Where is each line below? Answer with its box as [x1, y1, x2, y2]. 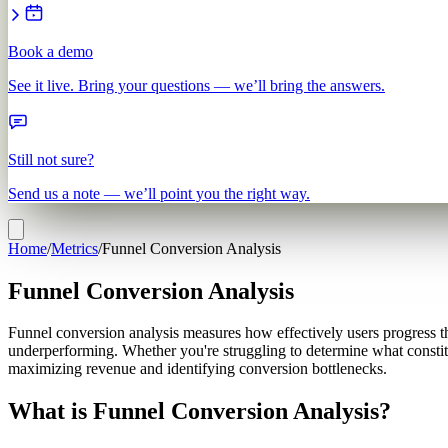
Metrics [51, 239, 98, 257]
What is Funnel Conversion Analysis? [8, 398, 391, 425]
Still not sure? [8, 150, 94, 168]
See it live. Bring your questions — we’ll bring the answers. [8, 76, 385, 94]
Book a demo [8, 42, 93, 60]
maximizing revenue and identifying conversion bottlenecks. [8, 360, 387, 378]
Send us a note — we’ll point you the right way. [8, 184, 310, 202]
